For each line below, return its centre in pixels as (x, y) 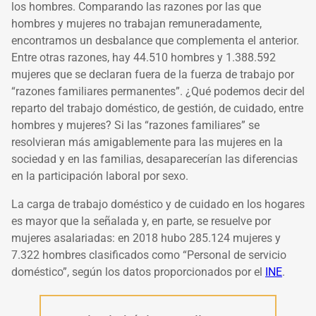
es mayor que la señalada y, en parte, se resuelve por (141, 221)
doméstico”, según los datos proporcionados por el (138, 272)
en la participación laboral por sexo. (101, 176)
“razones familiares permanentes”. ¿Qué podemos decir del (158, 92)
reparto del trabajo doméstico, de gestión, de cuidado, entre (157, 109)
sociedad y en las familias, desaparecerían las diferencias (154, 159)
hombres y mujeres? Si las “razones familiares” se (135, 126)
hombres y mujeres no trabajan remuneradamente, (136, 24)
